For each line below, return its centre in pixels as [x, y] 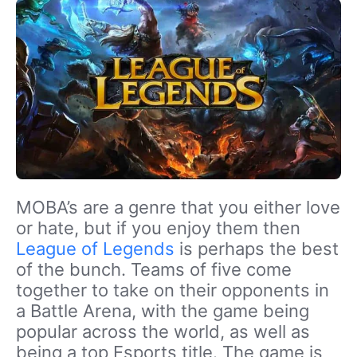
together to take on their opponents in [173, 290]
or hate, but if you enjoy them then [158, 228]
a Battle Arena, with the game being [163, 311]
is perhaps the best [257, 249]
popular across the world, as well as [163, 332]
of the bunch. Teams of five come [154, 270]
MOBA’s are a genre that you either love [178, 208]
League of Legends [95, 249]
